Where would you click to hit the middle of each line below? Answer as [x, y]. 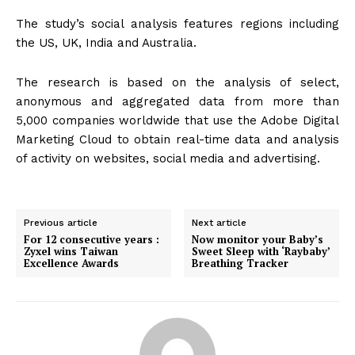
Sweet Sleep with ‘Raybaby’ [261, 252]
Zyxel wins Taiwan [71, 252]
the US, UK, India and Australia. [106, 43]
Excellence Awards [71, 263]
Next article [219, 223]
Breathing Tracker [240, 263]
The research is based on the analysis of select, [177, 83]
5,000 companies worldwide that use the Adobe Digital [177, 121]
